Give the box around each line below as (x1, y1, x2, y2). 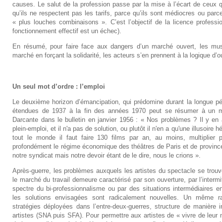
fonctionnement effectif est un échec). (12, 27, 122, 35)
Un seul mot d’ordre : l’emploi (12, 82, 106, 90)
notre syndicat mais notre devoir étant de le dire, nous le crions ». (12, 151, 201, 159)
